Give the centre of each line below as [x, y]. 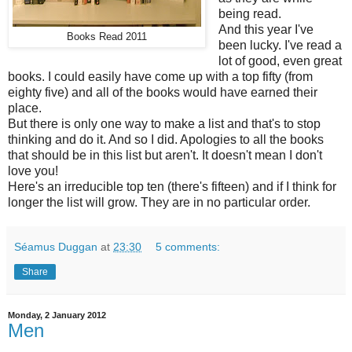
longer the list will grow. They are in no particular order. [159, 203]
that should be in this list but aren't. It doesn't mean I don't [165, 156]
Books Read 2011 [107, 37]
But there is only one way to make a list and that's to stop [164, 124]
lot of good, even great [280, 61]
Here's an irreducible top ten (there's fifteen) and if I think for [172, 187]
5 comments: [188, 247]
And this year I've [266, 30]
